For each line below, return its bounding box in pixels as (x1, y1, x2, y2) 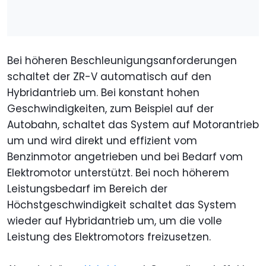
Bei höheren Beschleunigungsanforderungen (7, 53, 237, 68)
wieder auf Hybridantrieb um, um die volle (7, 213, 222, 228)
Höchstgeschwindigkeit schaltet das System (7, 197, 236, 212)
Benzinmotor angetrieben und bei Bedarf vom (7, 149, 243, 164)
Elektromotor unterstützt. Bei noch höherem (7, 165, 229, 180)
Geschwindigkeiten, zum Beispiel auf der (7, 101, 214, 116)
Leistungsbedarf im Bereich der (7, 181, 167, 196)
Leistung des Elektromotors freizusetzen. (7, 229, 211, 244)
